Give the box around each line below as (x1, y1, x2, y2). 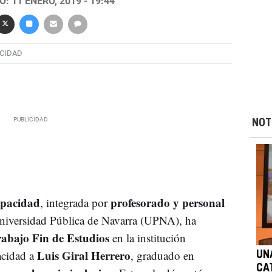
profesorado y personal (110, 194, 225, 211)
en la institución (112, 229, 186, 245)
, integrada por (39, 194, 110, 210)
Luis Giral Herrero (33, 246, 131, 263)
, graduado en (130, 247, 194, 263)
